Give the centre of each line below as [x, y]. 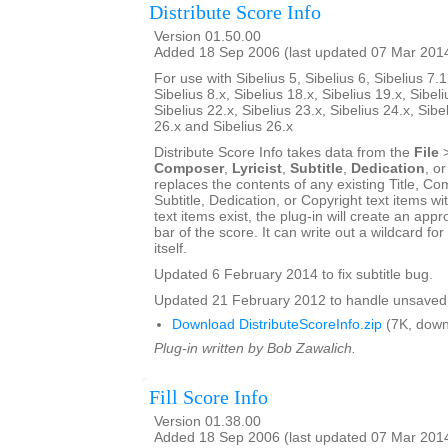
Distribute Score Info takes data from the [284, 152]
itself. [170, 248]
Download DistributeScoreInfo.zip [277, 324]
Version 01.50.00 [207, 36]
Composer [189, 168]
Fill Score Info [208, 397]
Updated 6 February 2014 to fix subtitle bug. [293, 274]
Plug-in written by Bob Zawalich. [255, 348]
